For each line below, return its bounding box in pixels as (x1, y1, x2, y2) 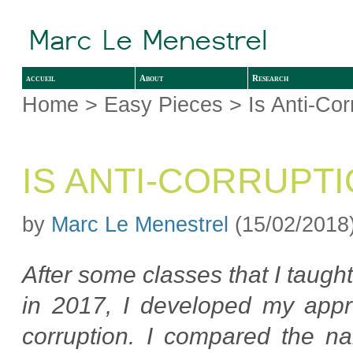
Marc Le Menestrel (51, 211, 229, 236)
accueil (26, 72, 56, 83)
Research (252, 72, 289, 83)
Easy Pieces (104, 91, 224, 117)
